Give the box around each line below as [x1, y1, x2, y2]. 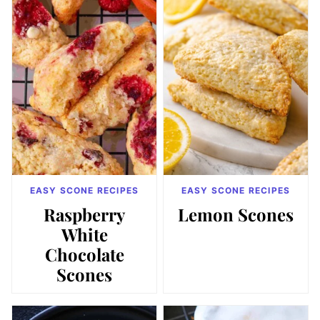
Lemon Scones [178, 202, 294, 226]
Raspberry [44, 202, 125, 226]
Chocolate [44, 242, 124, 266]
